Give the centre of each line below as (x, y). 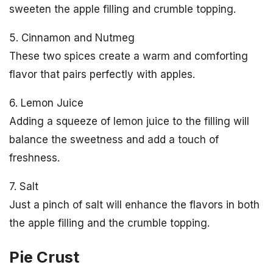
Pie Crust (44, 257)
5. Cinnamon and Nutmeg (72, 38)
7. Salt (24, 187)
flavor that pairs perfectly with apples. (102, 75)
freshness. (34, 158)
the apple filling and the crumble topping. (109, 223)
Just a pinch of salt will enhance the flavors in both (134, 205)
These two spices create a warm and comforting (129, 56)
